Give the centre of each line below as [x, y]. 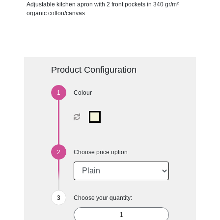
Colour [82, 93]
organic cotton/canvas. [56, 13]
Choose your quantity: [103, 198]
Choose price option [100, 152]
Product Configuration [94, 69]
